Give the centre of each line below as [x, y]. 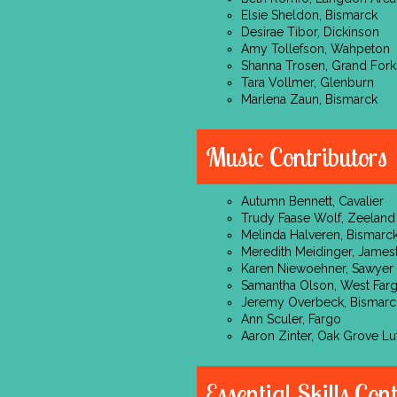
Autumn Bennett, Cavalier [312, 201]
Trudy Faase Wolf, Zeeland [318, 218]
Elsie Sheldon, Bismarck [309, 15]
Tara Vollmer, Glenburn [307, 82]
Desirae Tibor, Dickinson [310, 32]
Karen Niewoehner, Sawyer [317, 269]
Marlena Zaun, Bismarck [309, 99]
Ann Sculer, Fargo [291, 319]
